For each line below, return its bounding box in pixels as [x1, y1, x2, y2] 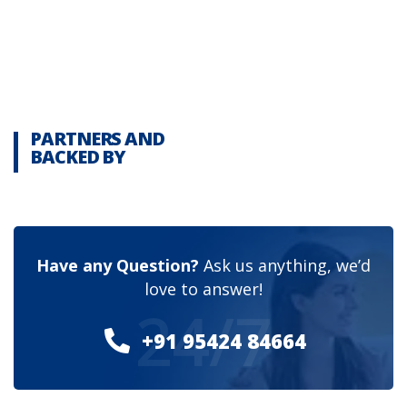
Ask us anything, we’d [199, 254, 371, 277]
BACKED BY [30, 144, 126, 170]
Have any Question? [36, 254, 199, 277]
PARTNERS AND [30, 126, 165, 152]
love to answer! [144, 278, 263, 301]
